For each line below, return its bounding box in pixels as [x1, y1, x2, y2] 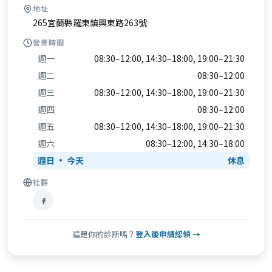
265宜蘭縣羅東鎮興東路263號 [33, 16, 147, 29]
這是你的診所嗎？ [72, 228, 135, 240]
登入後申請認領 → [135, 228, 200, 240]
